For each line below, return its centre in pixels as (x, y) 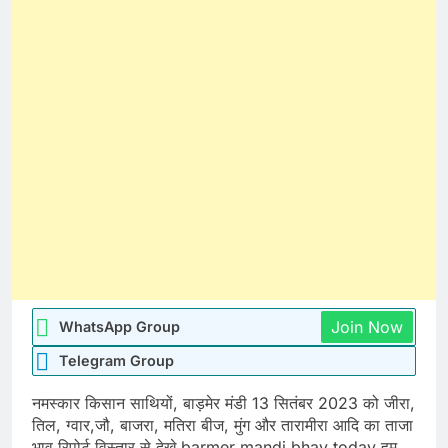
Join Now (367, 327)
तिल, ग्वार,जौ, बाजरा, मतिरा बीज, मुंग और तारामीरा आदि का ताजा (222, 425)
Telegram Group (116, 361)
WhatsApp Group (119, 327)
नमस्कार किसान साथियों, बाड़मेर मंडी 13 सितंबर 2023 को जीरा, (223, 403)
